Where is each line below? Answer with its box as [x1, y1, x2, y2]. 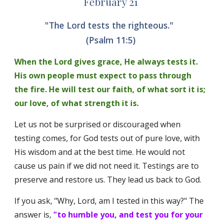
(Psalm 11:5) [85, 34, 136, 46]
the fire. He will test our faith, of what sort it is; [14, 84, 206, 95]
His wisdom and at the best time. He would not [14, 147, 185, 157]
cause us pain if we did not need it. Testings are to [14, 160, 199, 171]
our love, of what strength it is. [14, 98, 141, 109]
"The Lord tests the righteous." [45, 19, 176, 31]
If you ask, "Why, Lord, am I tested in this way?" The [14, 195, 204, 206]
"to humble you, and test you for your [53, 209, 203, 220]
